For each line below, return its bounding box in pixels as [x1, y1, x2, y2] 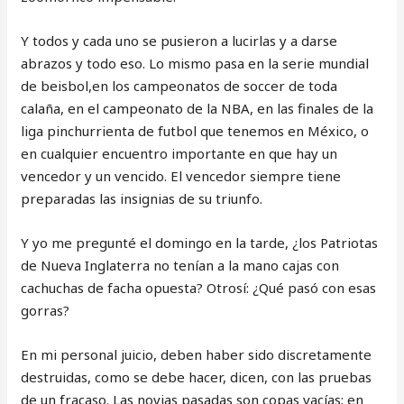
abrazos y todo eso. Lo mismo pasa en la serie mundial [21, 54, 370, 72]
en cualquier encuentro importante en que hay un [21, 144, 338, 162]
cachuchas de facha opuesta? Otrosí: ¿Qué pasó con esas [21, 279, 377, 297]
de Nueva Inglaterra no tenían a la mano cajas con [21, 256, 340, 274]
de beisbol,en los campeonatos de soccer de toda [21, 77, 338, 95]
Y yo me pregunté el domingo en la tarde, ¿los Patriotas [21, 234, 379, 252]
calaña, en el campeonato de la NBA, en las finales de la [21, 99, 374, 117]
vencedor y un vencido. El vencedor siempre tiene [21, 167, 342, 185]
